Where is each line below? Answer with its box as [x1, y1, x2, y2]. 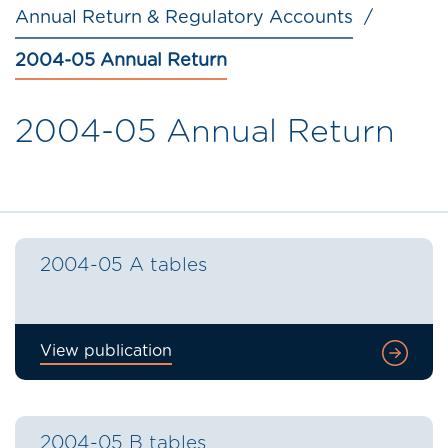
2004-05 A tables [40, 256, 207, 276]
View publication [40, 343, 172, 360]
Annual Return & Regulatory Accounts [15, 9, 353, 28]
